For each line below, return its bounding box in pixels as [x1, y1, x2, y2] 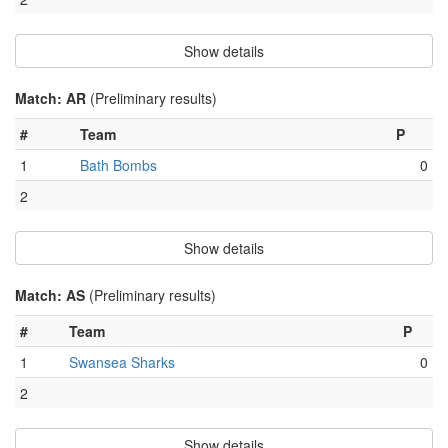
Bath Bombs [80, 155, 157, 176]
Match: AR [15, 88, 90, 109]
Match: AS [15, 285, 89, 306]
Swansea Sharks [69, 352, 175, 373]
